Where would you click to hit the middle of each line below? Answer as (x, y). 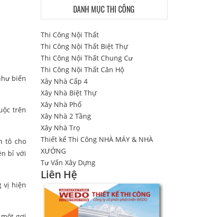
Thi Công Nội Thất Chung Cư (86, 58)
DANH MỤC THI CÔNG (104, 9)
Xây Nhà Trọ (60, 128)
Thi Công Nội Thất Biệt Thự (84, 46)
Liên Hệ (59, 174)
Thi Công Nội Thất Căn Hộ (82, 70)
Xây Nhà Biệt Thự (68, 93)
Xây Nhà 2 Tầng (66, 116)
